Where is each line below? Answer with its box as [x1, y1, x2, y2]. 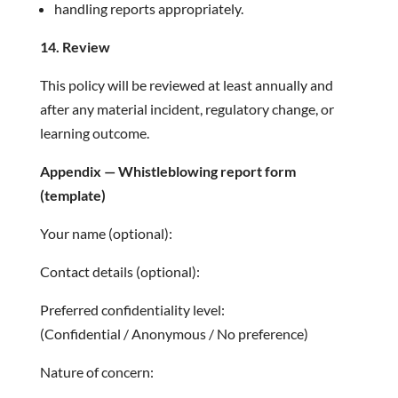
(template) [39, 187, 106, 203]
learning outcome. [39, 124, 163, 141]
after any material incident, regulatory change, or [39, 100, 334, 117]
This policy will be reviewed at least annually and [39, 76, 333, 93]
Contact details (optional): [39, 263, 200, 280]
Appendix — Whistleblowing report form [39, 163, 296, 179]
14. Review [39, 38, 110, 55]
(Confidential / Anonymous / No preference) [39, 325, 308, 342]
